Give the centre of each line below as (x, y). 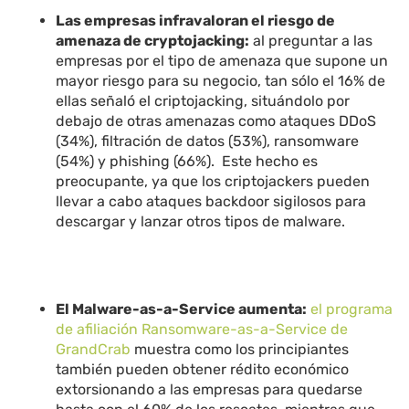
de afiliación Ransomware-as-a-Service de (202, 330)
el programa (352, 309)
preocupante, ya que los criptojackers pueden (213, 182)
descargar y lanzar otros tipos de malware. (201, 222)
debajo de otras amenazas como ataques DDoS (216, 121)
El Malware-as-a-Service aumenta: (182, 309)
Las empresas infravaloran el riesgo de (196, 21)
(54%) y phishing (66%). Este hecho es (187, 162)
